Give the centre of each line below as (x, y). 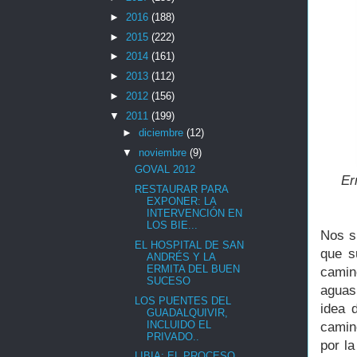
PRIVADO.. (173, 336)
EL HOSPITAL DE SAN (190, 245)
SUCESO (169, 280)
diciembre (162, 133)
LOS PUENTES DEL (183, 300)
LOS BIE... (173, 226)
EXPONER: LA (182, 202)
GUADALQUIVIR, (188, 312)
